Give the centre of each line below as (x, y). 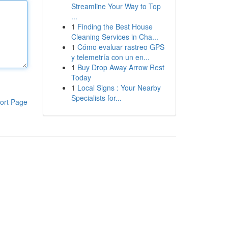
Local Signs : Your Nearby (119, 88)
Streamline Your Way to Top (116, 6)
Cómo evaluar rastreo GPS (121, 47)
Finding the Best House (115, 26)
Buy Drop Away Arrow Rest (121, 67)
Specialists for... (96, 98)
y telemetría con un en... (110, 57)
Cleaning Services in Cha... (115, 37)
